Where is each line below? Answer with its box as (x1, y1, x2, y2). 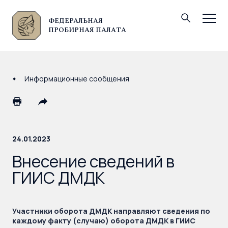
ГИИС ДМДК (12, 166, 105, 189)
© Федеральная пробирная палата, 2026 (12, 21, 130, 30)
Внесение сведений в (12, 150, 175, 173)
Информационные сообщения (24, 74, 129, 83)
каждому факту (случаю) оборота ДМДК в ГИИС (12, 216, 195, 225)
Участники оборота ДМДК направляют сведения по (12, 206, 210, 216)
